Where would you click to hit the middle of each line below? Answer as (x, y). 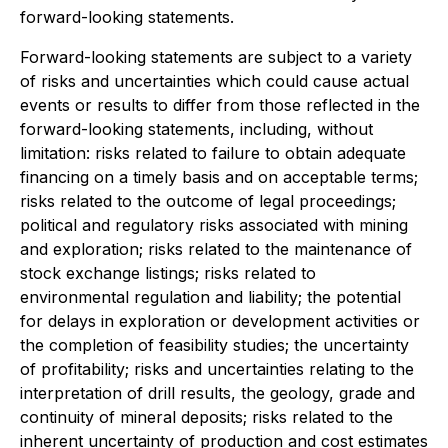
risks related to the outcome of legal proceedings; (208, 201)
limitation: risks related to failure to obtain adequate (213, 153)
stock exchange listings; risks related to (168, 273)
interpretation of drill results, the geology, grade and (217, 393)
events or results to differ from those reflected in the (220, 105)
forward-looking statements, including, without (196, 129)
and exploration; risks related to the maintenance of (216, 249)
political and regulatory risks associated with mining (214, 225)
